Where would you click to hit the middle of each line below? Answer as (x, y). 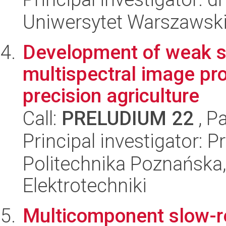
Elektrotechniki (85, 185)
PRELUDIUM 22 (128, 118)
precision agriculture (111, 96)
